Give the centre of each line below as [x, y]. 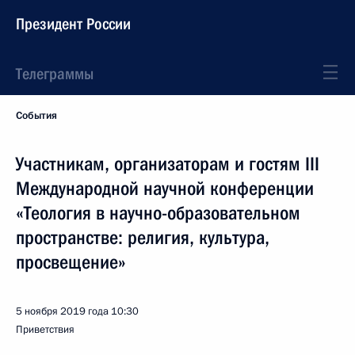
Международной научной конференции [165, 189]
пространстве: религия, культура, [143, 238]
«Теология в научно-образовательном [158, 213]
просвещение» [71, 262]
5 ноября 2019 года [62, 311]
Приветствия [45, 330]
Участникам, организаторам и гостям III [168, 164]
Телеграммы [55, 74]
